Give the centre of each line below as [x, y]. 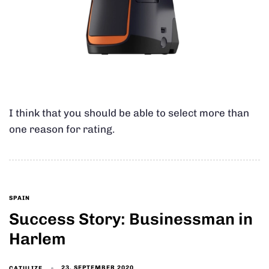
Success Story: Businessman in [131, 219]
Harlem [38, 239]
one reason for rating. [62, 129]
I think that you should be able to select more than [129, 113]
